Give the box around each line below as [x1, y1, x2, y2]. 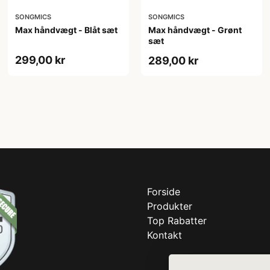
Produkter [147, 199, 192, 212]
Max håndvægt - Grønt [148, 24, 242, 35]
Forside [147, 185, 180, 198]
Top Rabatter [147, 214, 207, 227]
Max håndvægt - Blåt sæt [15, 24, 118, 35]
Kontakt [147, 228, 182, 241]
